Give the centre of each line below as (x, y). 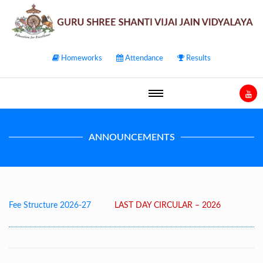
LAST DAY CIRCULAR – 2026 (165, 205)
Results (198, 58)
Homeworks (81, 58)
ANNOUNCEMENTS (131, 137)
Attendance (143, 58)
